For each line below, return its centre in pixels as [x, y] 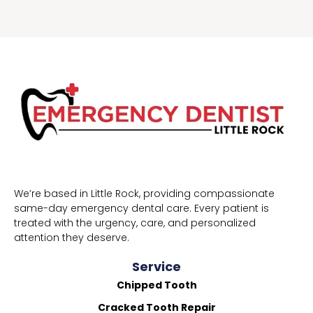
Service [156, 266]
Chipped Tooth [156, 285]
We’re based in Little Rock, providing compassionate [144, 193]
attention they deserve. [72, 237]
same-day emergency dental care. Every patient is [141, 208]
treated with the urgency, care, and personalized [135, 223]
